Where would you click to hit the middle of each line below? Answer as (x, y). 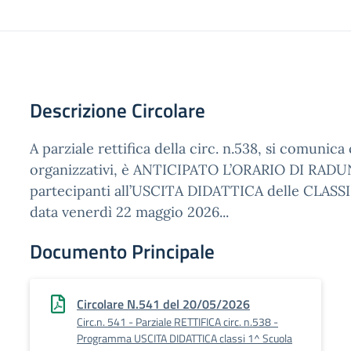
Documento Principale (122, 251)
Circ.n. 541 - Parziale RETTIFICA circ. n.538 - (177, 322)
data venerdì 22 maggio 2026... (129, 212)
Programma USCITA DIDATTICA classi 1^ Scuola (185, 338)
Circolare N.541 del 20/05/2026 (163, 304)
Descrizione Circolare (118, 110)
